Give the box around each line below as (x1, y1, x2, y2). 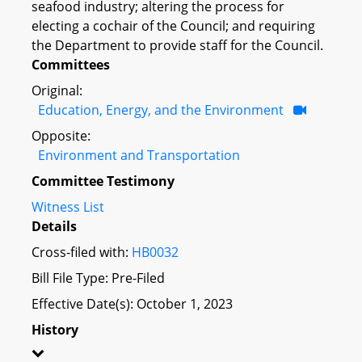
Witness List (32, 197, 104, 216)
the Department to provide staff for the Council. (32, 36, 323, 54)
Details (32, 217, 77, 235)
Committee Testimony (32, 171, 175, 190)
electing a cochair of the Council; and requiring (32, 16, 315, 35)
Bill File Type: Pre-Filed (32, 268, 165, 287)
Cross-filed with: (32, 242, 132, 261)
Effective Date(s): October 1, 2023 (32, 294, 233, 313)
